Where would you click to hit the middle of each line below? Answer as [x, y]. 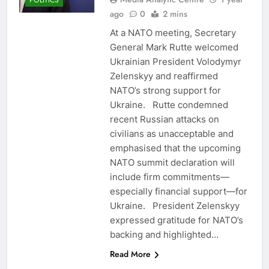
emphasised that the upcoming [175, 148]
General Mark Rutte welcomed [174, 47]
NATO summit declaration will [172, 162]
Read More [130, 254]
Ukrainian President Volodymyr [175, 61]
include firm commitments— [169, 177]
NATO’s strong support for [165, 90]
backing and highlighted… [164, 234]
